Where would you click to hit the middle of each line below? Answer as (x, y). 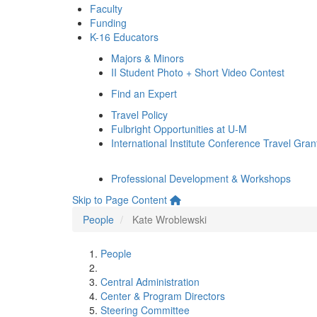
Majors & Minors (148, 58)
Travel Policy (139, 115)
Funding (108, 23)
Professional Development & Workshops (201, 178)
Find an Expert (144, 93)
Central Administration (150, 282)
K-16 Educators (124, 37)
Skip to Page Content (120, 200)
